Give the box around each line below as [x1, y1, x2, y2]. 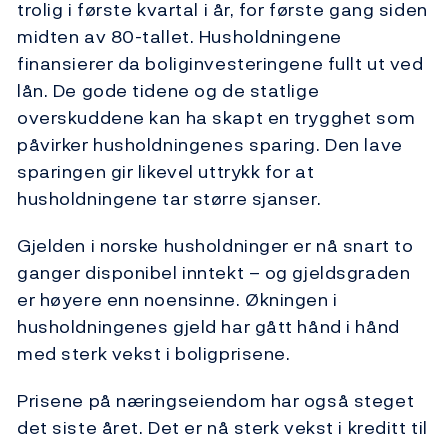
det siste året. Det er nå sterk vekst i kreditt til [17, 414, 428, 442]
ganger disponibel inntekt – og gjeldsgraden [17, 259, 411, 287]
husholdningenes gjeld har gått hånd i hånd [17, 313, 400, 341]
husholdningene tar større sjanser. [17, 185, 322, 213]
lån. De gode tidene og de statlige [17, 77, 320, 105]
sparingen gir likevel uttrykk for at [17, 158, 315, 186]
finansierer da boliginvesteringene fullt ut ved [17, 50, 424, 78]
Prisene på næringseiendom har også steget [17, 387, 415, 415]
